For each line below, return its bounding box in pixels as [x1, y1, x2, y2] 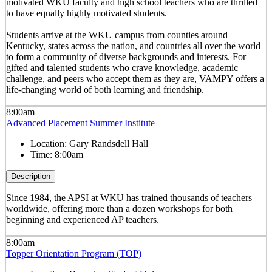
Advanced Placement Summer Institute [5, 118, 155, 129]
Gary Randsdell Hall [69, 138, 148, 149]
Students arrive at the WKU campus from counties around [5, 30, 228, 41]
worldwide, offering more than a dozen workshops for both [5, 203, 233, 214]
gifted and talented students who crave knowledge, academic [5, 63, 238, 73]
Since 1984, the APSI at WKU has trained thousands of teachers [5, 192, 252, 203]
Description [10, 172, 50, 182]
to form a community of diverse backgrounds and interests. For [5, 52, 246, 63]
